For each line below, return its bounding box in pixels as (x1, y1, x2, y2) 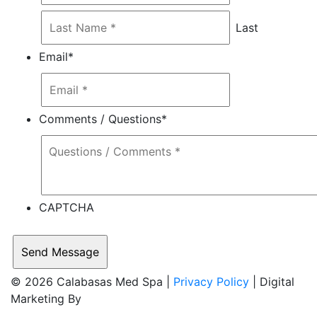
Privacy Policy (173, 275, 249, 289)
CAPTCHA (39, 200, 94, 214)
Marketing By (11, 292, 81, 306)
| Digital (249, 275, 294, 289)
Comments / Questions (39, 112, 161, 126)
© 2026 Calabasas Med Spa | (11, 275, 173, 289)
